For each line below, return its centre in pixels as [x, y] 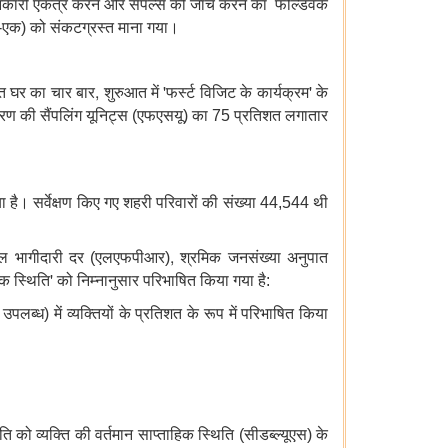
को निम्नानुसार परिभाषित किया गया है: [163, 281]
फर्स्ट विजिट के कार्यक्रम [237, 93]
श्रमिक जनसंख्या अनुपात [254, 258]
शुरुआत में [133, 93]
